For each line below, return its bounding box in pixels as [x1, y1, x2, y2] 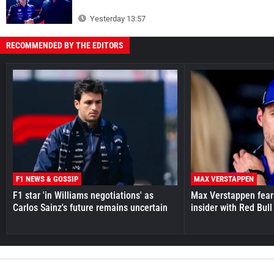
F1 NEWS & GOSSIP [16, 174, 78, 183]
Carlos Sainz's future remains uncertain [13, 201, 168, 213]
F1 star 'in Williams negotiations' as [13, 189, 154, 201]
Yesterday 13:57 [88, 14, 146, 24]
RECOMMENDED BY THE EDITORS [6, 40, 124, 51]
